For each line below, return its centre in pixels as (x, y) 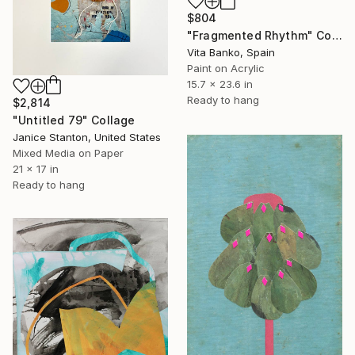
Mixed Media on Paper (68, 153)
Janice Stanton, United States (87, 137)
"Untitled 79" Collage (74, 120)
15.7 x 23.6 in (220, 84)
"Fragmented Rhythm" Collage (337, 35)
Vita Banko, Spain (231, 52)
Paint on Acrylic (226, 68)
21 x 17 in (36, 169)
